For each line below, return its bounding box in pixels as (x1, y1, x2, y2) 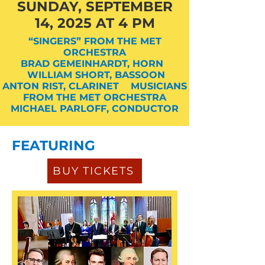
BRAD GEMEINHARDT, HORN (20, 58, 169, 69)
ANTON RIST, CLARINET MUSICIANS (2, 80, 187, 92)
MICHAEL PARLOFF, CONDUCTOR (11, 103, 179, 114)
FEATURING (12, 137, 95, 154)
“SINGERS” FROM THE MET (28, 35, 161, 47)
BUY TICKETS (53, 164, 134, 177)
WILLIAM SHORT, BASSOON (24, 69, 165, 80)
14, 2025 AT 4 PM (34, 15, 155, 31)
